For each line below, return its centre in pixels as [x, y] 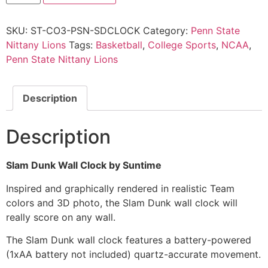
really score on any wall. [61, 217]
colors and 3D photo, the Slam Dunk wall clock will [122, 202]
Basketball [119, 45]
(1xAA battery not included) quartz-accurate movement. [133, 255]
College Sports [182, 45]
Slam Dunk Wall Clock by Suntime [84, 165]
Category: [167, 30]
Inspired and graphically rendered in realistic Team [120, 188]
